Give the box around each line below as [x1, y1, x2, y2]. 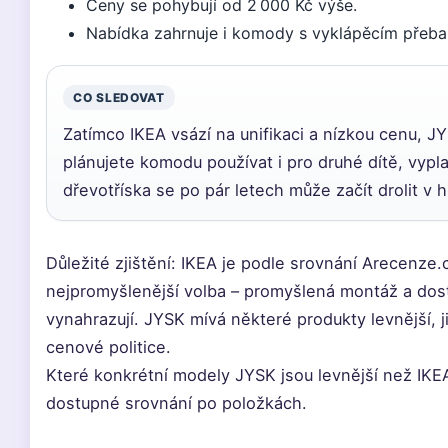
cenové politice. [46, 337, 171, 357]
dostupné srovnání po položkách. [46, 393, 307, 413]
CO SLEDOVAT [73, 90, 165, 105]
